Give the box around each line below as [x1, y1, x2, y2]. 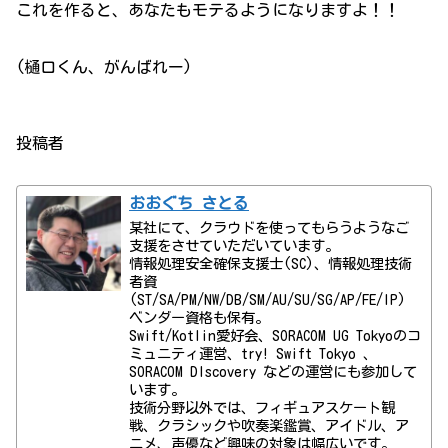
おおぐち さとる [129, 195, 250, 212]
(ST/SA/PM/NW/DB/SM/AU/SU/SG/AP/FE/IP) [129, 292, 407, 308]
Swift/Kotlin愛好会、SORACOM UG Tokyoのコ [129, 328, 422, 344]
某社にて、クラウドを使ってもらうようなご [129, 220, 410, 236]
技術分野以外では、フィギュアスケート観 [129, 400, 396, 416]
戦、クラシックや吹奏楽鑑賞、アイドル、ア [129, 418, 410, 434]
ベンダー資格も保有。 [129, 310, 270, 326]
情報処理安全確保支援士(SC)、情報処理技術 [129, 256, 413, 272]
